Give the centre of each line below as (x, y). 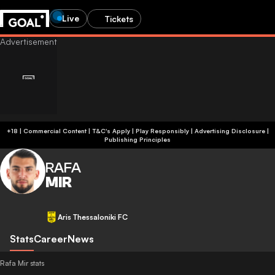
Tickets (119, 18)
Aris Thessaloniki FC (93, 217)
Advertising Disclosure (230, 131)
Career (51, 239)
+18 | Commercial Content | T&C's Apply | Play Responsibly (140, 131)
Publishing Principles (137, 139)
